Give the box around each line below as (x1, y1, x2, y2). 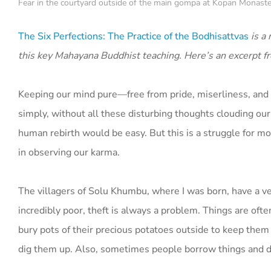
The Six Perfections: (18, 30, 108, 43)
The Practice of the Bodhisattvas (108, 30, 249, 43)
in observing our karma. (18, 146, 120, 159)
